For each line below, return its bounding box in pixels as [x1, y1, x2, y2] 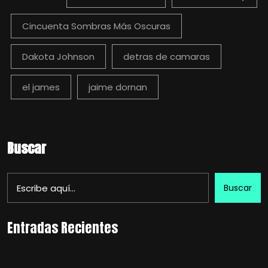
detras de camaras [123, 50, 210, 63]
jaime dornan [89, 81, 147, 94]
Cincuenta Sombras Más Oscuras [22, 20, 170, 33]
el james [22, 81, 60, 94]
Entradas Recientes [7, 218, 118, 238]
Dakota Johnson [22, 50, 95, 63]
